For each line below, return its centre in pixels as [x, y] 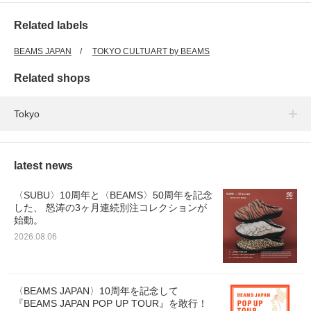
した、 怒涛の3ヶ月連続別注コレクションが [110, 207]
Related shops [52, 78]
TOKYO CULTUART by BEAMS [151, 51]
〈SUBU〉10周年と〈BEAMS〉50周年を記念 [113, 195]
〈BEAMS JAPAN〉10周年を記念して [96, 291]
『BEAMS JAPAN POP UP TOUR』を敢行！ [111, 303]
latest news [43, 165]
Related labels [51, 25]
